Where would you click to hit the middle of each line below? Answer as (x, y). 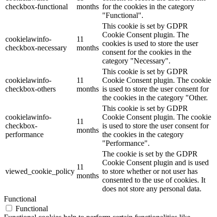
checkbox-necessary (36, 47)
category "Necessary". (136, 61)
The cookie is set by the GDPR (150, 154)
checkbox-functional (37, 6)
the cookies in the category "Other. (155, 97)
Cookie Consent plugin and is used (155, 162)
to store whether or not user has (150, 171)
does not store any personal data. (152, 188)
